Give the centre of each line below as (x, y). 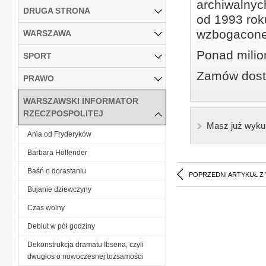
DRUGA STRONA (57, 10)
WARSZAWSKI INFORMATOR (81, 101)
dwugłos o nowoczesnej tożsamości (85, 256)
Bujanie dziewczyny (59, 189)
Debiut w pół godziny (61, 226)
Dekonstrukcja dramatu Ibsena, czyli (85, 244)
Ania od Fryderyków (59, 134)
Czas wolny (46, 208)
